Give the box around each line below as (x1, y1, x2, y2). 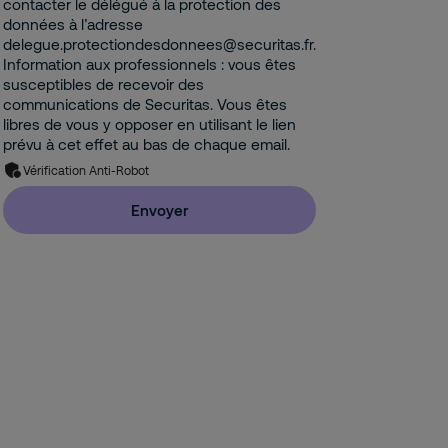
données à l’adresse (3, 15, 144, 33)
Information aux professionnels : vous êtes (3, 55, 297, 73)
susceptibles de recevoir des (3, 75, 205, 93)
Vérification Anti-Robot (23, 163, 150, 177)
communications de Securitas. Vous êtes (3, 95, 288, 113)
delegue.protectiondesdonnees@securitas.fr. (3, 35, 317, 53)
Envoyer (131, 201, 189, 219)
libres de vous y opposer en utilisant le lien (3, 115, 297, 133)
